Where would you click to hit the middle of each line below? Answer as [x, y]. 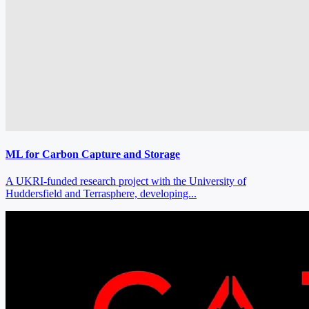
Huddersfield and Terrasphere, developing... [101, 194]
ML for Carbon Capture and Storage [93, 154]
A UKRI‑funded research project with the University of [126, 181]
